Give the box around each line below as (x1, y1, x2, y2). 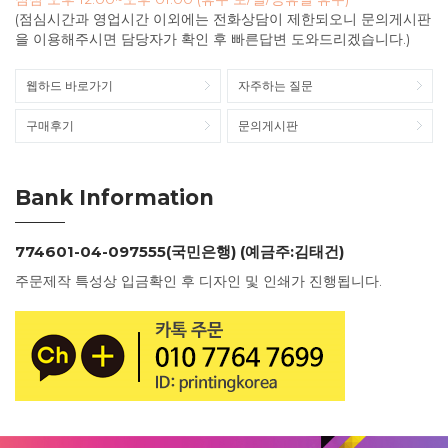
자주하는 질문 (238, 78, 313, 93)
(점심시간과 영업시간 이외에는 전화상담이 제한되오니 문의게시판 (15, 11, 431, 27)
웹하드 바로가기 (26, 78, 113, 93)
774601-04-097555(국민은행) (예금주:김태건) (15, 242, 344, 261)
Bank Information (15, 185, 214, 210)
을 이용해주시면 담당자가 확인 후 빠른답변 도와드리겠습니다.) (15, 31, 410, 47)
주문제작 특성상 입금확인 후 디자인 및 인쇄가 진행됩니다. (15, 273, 382, 289)
